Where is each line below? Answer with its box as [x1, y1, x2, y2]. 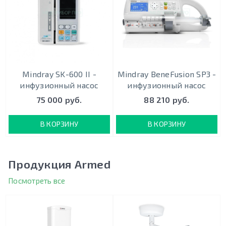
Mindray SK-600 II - [22, 69, 96, 79]
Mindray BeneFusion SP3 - [117, 69, 216, 79]
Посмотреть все [8, 176, 66, 185]
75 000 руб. [36, 95, 82, 105]
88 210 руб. [144, 95, 190, 105]
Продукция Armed [8, 157, 110, 171]
